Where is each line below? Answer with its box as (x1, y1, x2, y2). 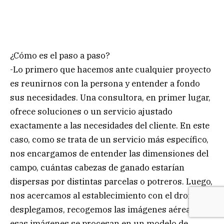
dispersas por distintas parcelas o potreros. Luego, (10, 175, 212, 187)
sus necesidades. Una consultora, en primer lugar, (10, 91, 210, 103)
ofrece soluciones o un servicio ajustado (10, 105, 172, 117)
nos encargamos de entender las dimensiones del (10, 147, 208, 159)
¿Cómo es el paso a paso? (10, 49, 110, 61)
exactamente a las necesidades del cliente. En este (10, 119, 209, 131)
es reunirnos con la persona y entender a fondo (10, 77, 200, 89)
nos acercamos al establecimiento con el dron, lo (10, 189, 205, 201)
